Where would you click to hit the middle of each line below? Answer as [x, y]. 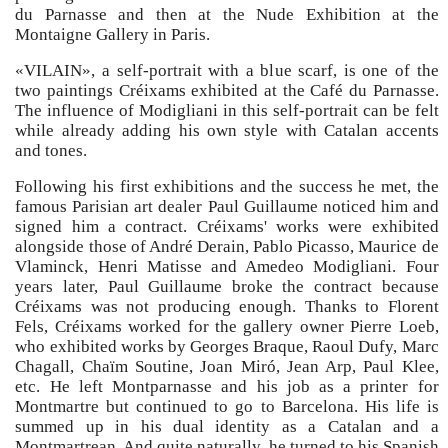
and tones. [51, 151]
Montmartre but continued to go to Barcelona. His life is [227, 407]
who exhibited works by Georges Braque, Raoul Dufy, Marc [227, 347]
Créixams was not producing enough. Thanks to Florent [227, 307]
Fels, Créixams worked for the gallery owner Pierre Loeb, [227, 327]
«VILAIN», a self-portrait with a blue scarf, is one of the [227, 71]
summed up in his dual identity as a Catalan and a [227, 427]
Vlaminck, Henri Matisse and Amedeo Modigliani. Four [227, 267]
